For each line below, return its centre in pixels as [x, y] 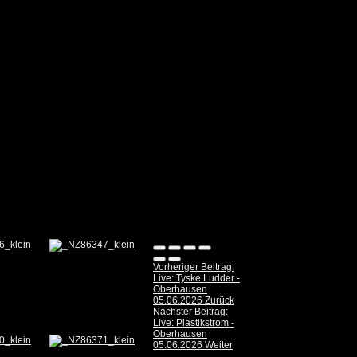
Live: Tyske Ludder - [196, 279]
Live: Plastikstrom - [194, 323]
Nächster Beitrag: [190, 312]
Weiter [219, 345]
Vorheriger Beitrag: [194, 267]
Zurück [220, 301]
